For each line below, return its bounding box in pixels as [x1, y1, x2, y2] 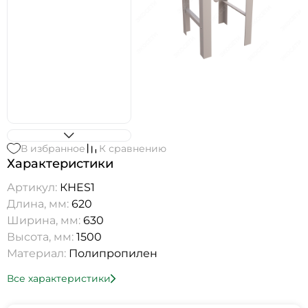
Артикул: [7, 181, 60, 195]
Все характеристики [7, 272, 111, 285]
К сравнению [99, 142, 166, 155]
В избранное [21, 142, 85, 155]
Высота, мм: [7, 230, 76, 244]
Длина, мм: [7, 197, 71, 211]
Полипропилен [69, 247, 157, 261]
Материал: [7, 247, 69, 261]
